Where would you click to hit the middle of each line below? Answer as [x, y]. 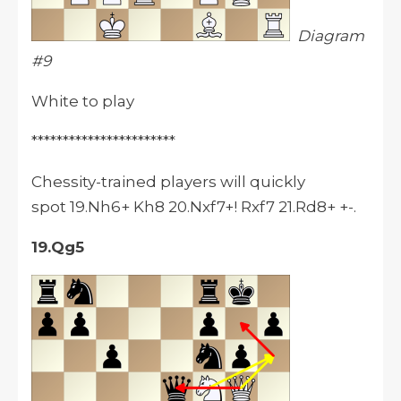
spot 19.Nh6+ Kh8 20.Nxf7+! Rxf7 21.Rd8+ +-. [194, 207]
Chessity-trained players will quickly [168, 182]
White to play [85, 102]
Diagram [331, 36]
